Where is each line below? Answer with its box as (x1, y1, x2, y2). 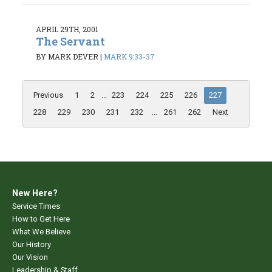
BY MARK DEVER (36, 52, 98, 62)
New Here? (12, 188, 58, 199)
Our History (12, 240, 51, 250)
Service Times (12, 202, 60, 211)
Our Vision (12, 253, 48, 262)
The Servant (36, 33, 105, 49)
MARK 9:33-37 (104, 52, 155, 62)
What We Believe (12, 227, 70, 237)
